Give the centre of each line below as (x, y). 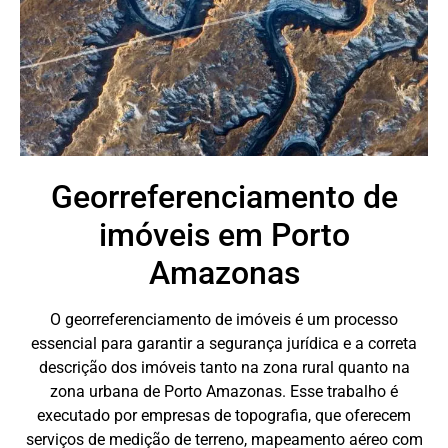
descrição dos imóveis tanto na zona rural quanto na (224, 367)
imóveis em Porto (224, 234)
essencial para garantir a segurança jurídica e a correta (224, 343)
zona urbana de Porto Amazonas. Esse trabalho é (224, 391)
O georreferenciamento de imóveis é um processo (224, 319)
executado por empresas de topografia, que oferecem (224, 415)
